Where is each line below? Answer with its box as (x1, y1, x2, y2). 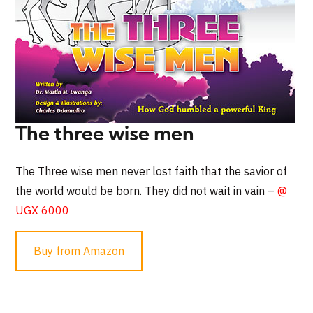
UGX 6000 (15, 203, 70, 217)
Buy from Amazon (34, 243, 125, 258)
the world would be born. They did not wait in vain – (15, 183, 278, 198)
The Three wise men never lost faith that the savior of (15, 163, 288, 178)
